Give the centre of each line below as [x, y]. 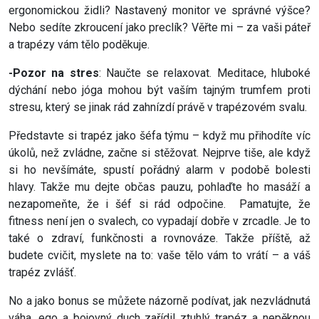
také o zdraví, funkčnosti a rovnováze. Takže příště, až [159, 239]
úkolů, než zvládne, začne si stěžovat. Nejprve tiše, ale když [159, 153]
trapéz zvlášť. [42, 273]
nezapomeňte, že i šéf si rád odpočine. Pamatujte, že [159, 204]
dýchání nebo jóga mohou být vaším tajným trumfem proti [159, 90]
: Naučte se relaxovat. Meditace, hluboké [205, 73]
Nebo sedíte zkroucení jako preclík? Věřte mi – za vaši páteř [159, 28]
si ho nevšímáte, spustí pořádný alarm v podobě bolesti [159, 170]
